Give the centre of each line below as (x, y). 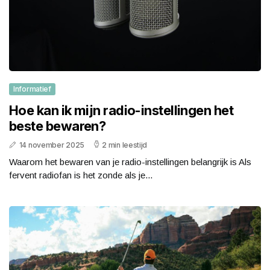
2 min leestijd (125, 145)
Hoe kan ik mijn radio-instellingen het (121, 111)
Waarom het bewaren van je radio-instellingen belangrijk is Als (130, 162)
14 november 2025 (52, 145)
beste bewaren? (58, 126)
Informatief (32, 89)
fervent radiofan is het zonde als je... (81, 175)
